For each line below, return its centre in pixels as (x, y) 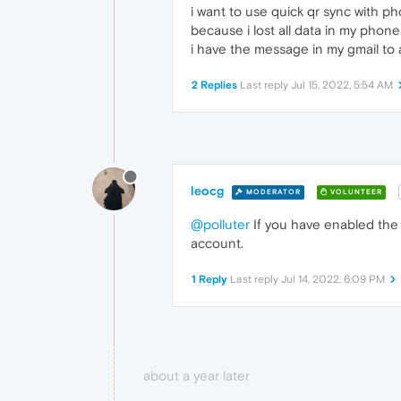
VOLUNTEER (355, 192)
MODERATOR (272, 192)
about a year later (196, 376)
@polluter (220, 225)
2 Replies (214, 85)
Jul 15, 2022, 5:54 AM (342, 85)
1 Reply (209, 280)
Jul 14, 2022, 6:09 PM (333, 280)
